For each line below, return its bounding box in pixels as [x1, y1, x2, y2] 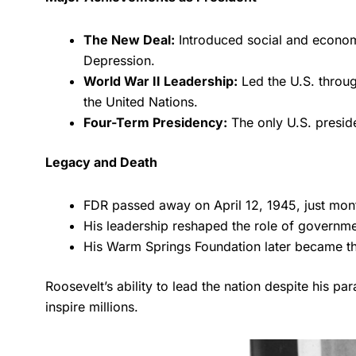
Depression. [83, 52, 155, 68]
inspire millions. [45, 298, 138, 315]
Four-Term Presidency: [83, 114, 227, 130]
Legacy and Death [45, 153, 157, 170]
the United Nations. [83, 93, 198, 110]
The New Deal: [83, 31, 175, 48]
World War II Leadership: [83, 72, 238, 89]
